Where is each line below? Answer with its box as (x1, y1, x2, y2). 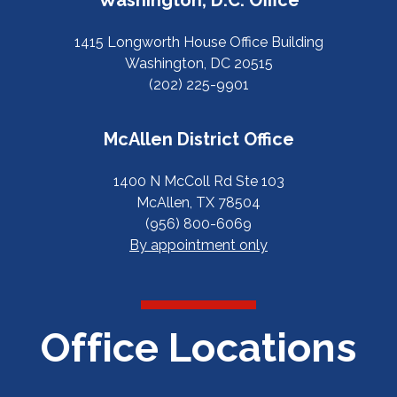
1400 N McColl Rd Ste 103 (113, 172, 284, 190)
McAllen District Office (103, 128, 294, 150)
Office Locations (41, 323, 356, 371)
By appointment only (129, 236, 268, 253)
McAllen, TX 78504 (136, 193, 261, 211)
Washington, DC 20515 (124, 54, 273, 72)
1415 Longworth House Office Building (74, 33, 323, 51)
